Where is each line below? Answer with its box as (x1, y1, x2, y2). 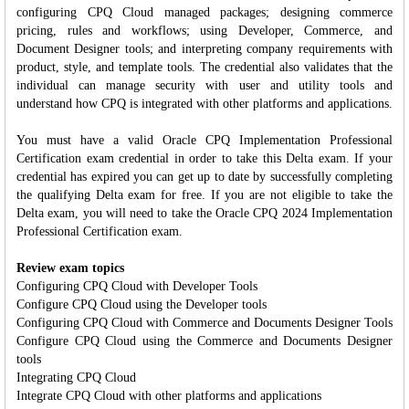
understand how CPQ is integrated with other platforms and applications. (16, 96, 393, 110)
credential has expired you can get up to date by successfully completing (16, 169, 393, 184)
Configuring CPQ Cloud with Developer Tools (16, 278, 257, 293)
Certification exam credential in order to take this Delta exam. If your (16, 151, 393, 165)
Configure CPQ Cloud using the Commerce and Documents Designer (16, 333, 393, 348)
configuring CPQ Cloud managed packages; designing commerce (16, 5, 393, 19)
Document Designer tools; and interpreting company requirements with (16, 41, 393, 56)
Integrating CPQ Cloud (16, 370, 136, 384)
